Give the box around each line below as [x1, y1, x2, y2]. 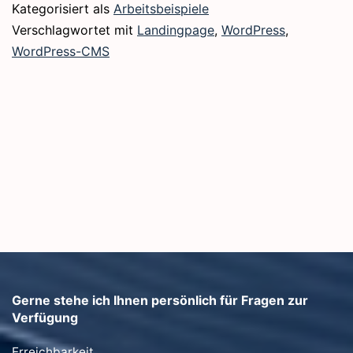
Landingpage [137, 22, 214, 39]
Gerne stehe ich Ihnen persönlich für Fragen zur [12, 292, 308, 308]
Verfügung [12, 310, 78, 325]
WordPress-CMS [12, 43, 110, 60]
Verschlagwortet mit [12, 22, 137, 39]
